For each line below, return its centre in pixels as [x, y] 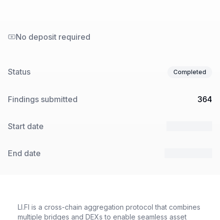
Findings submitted [43, 99]
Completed [190, 72]
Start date [26, 126]
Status [19, 71]
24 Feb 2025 [188, 153]
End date [24, 153]
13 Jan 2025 [189, 126]
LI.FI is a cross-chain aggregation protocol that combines [109, 207]
